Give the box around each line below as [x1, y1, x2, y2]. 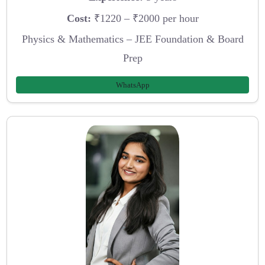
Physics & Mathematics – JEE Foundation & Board [21, 33, 244, 46]
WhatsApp [115, 80, 150, 90]
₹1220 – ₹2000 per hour [91, 12, 199, 24]
